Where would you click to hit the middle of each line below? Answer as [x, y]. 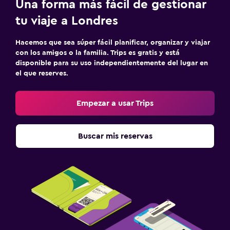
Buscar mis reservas [115, 136]
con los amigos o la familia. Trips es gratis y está [98, 53]
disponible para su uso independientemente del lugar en [112, 63]
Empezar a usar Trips [115, 103]
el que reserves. [42, 73]
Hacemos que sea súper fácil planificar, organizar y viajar [113, 42]
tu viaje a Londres [67, 21]
